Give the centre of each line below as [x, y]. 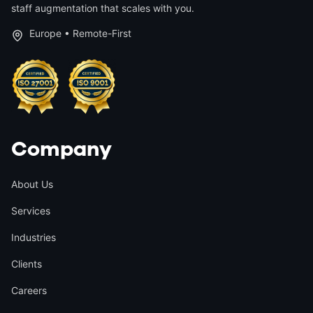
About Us [32, 184]
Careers [29, 290]
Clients [27, 264]
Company [61, 149]
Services [31, 211]
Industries [34, 237]
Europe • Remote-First [80, 33]
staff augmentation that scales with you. [103, 8]
